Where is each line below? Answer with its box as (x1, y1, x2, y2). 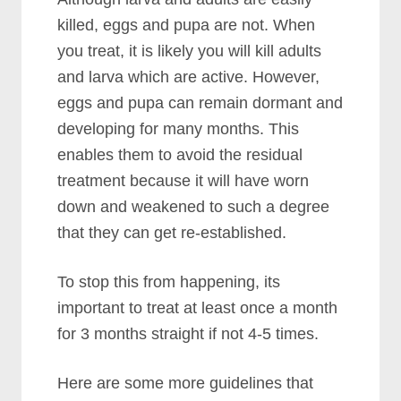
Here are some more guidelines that (57, 373, 314, 392)
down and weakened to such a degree (57, 197, 330, 216)
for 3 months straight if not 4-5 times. (57, 324, 320, 343)
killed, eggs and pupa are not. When (57, 15, 316, 34)
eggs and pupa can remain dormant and (57, 93, 344, 112)
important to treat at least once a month (57, 298, 338, 317)
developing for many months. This (57, 119, 300, 138)
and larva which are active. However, (57, 67, 320, 86)
